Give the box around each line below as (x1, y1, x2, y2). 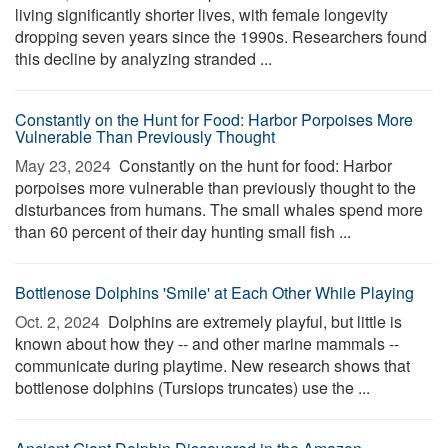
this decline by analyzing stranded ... (15, 47, 272, 70)
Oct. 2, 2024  (15, 310, 104, 333)
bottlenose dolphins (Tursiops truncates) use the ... (15, 376, 370, 399)
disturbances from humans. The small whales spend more (15, 198, 423, 221)
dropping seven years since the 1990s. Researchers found (15, 25, 427, 48)
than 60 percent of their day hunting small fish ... (15, 220, 351, 243)
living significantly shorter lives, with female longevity (15, 3, 388, 26)
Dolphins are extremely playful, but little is (104, 310, 402, 333)
